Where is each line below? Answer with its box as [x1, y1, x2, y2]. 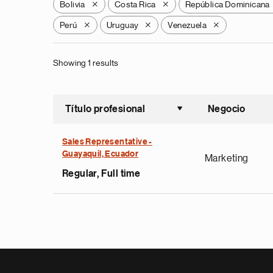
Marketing [205, 154, 249, 163]
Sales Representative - [62, 138, 152, 146]
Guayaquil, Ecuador [62, 150, 139, 158]
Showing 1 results [53, 58, 119, 67]
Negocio [208, 104, 246, 114]
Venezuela [168, 21, 207, 29]
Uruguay [106, 21, 139, 29]
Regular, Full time [62, 169, 141, 179]
